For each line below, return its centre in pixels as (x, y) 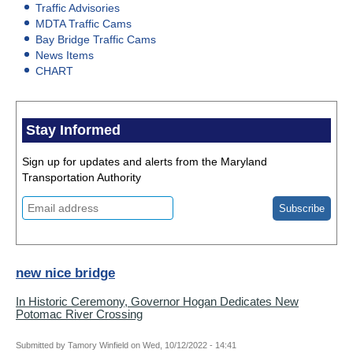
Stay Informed (73, 130)
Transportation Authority (82, 178)
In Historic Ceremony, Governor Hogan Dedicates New (157, 302)
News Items (65, 56)
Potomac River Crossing (79, 314)
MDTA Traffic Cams (84, 24)
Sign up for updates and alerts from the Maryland (145, 162)
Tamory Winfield (98, 346)
